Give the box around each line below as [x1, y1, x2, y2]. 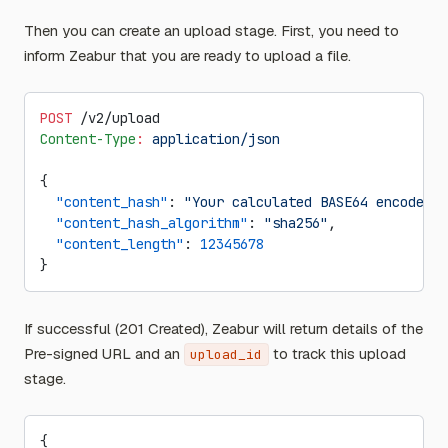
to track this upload [268, 344, 406, 363]
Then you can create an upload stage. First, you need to [24, 21, 399, 40]
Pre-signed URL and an [24, 344, 184, 363]
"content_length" [40, 235, 184, 253]
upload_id [190, 346, 263, 363]
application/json [144, 130, 280, 148]
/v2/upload [72, 109, 160, 127]
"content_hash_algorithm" [40, 214, 248, 232]
